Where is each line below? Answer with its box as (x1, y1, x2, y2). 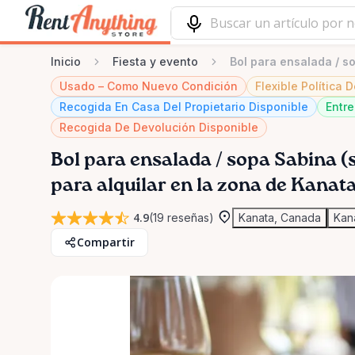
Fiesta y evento (113, 55, 198, 68)
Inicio (51, 55, 81, 68)
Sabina (274, 151, 337, 170)
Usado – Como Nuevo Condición (59, 79, 238, 93)
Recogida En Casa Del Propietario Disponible (59, 100, 308, 113)
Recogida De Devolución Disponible (59, 120, 258, 134)
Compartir (77, 235, 135, 250)
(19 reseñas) (149, 211, 214, 224)
